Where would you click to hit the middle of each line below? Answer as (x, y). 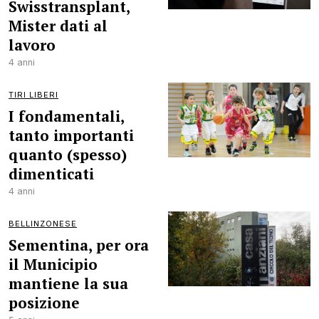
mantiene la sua (68, 283)
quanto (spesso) (68, 155)
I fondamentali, (66, 116)
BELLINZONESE (43, 224)
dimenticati (51, 174)
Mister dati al (58, 26)
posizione (44, 303)
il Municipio (53, 264)
